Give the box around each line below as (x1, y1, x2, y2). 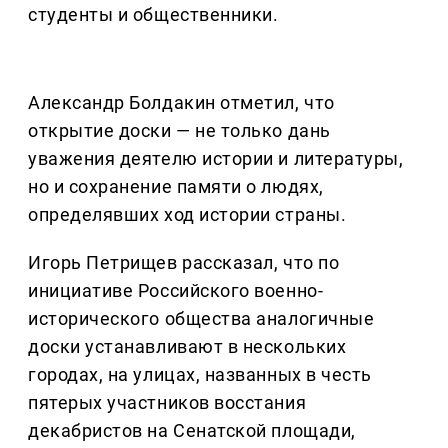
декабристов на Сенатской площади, (28, 420, 356, 442)
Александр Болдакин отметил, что (28, 92, 335, 114)
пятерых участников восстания (28, 392, 307, 414)
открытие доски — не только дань (28, 120, 331, 142)
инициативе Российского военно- (28, 280, 324, 302)
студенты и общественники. (28, 4, 279, 26)
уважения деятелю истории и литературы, (28, 148, 404, 170)
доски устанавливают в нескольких (28, 336, 347, 358)
